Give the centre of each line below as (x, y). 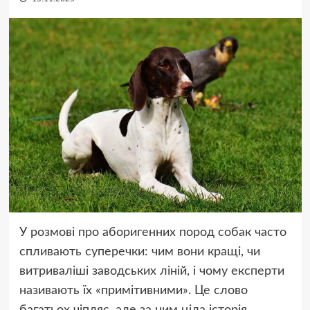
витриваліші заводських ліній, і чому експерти (152, 272)
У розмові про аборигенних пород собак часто (153, 233)
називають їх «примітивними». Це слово (133, 291)
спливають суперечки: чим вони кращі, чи (139, 252)
